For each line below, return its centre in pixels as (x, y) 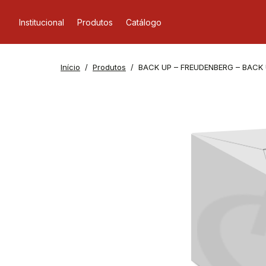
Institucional (42, 22)
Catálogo (144, 22)
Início (70, 67)
